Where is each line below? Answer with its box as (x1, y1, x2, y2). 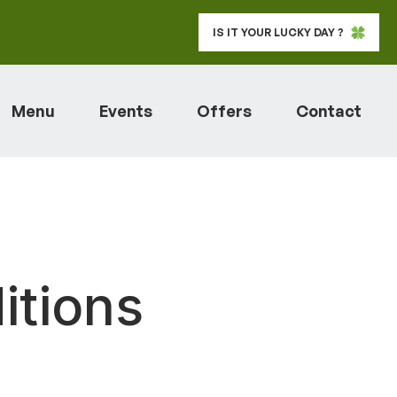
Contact (296, 101, 362, 121)
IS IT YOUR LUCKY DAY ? (213, 26, 344, 39)
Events (99, 101, 152, 121)
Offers (197, 101, 252, 121)
